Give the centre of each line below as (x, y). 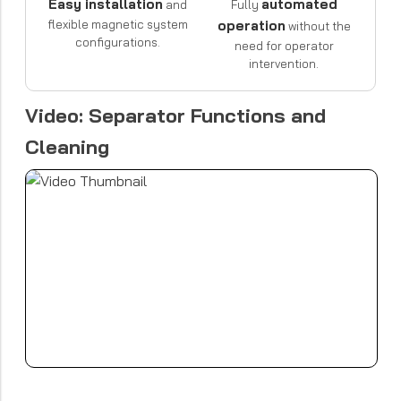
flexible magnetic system (117, 24)
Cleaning (67, 146)
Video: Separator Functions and (175, 115)
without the (318, 26)
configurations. (117, 42)
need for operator (284, 45)
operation (251, 25)
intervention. (284, 63)
